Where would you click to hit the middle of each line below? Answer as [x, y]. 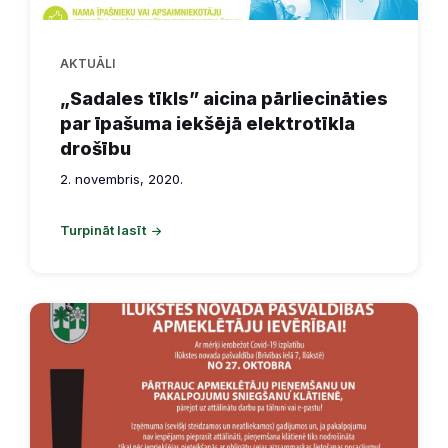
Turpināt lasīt [103, 230]
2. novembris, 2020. [121, 179]
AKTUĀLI [87, 64]
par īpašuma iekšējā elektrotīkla [207, 124]
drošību [95, 149]
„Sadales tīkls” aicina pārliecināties [224, 99]
